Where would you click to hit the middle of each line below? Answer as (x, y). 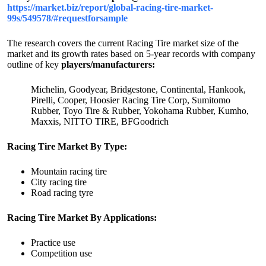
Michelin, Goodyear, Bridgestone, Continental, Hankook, (138, 90)
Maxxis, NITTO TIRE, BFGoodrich (100, 122)
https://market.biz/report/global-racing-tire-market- (110, 8)
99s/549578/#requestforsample (67, 18)
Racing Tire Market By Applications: (82, 218)
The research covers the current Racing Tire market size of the (123, 43)
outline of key (34, 65)
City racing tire (59, 182)
